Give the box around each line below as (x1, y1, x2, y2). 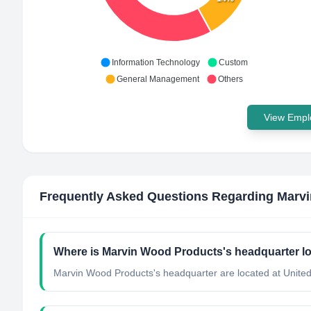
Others (217, 74, 243, 84)
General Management (116, 74, 199, 84)
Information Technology (111, 58, 200, 67)
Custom (218, 58, 248, 67)
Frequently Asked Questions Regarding (40, 190, 277, 203)
